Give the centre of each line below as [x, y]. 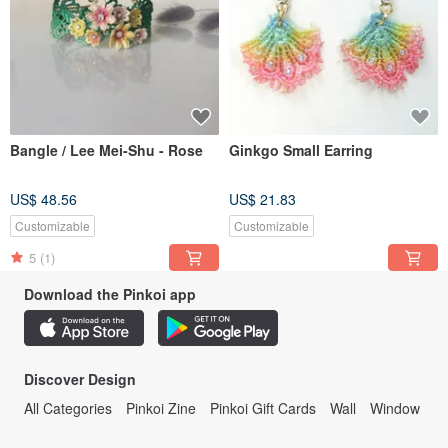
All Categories [68, 408]
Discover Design [80, 379]
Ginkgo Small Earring [301, 150]
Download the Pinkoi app [110, 294]
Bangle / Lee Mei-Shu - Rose [106, 150]
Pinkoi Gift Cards [263, 408]
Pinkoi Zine [161, 408]
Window [395, 408]
